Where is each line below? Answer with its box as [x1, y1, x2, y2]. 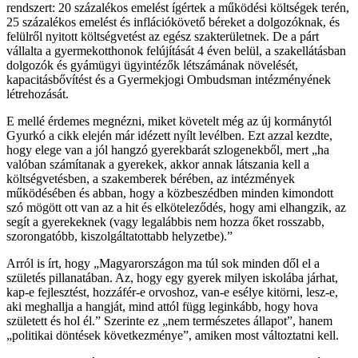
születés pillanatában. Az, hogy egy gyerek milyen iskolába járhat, [6, 270, 338, 284]
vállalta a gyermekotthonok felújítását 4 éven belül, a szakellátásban [6, 43, 346, 58]
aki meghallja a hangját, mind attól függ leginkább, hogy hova [6, 299, 318, 313]
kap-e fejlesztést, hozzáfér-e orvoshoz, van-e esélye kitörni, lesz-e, [6, 284, 338, 299]
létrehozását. [6, 86, 69, 101]
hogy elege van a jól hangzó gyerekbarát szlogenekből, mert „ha [6, 142, 329, 157]
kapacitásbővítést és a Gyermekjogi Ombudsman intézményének [6, 72, 331, 86]
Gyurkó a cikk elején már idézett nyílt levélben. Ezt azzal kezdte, [6, 128, 332, 142]
